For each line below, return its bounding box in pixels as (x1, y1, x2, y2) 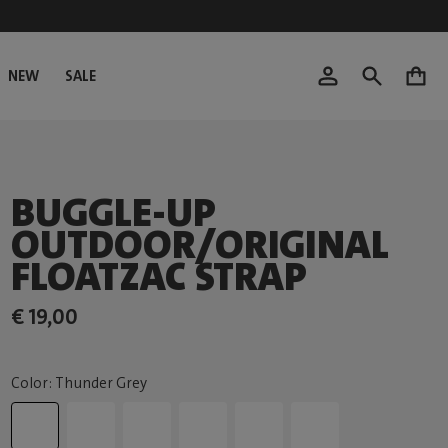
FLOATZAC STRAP (11, 251, 308, 303)
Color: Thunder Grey (11, 373, 148, 393)
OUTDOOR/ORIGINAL (11, 219, 390, 271)
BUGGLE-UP (11, 187, 217, 239)
